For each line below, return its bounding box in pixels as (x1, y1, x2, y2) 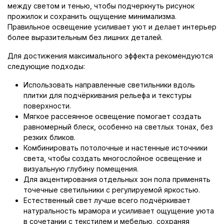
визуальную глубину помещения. (23, 164, 138, 173)
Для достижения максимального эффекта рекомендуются (7, 51, 213, 60)
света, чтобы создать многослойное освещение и (23, 153, 201, 162)
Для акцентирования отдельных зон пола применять (23, 174, 210, 183)
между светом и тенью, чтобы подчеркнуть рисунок (7, 1, 194, 10)
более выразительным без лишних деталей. (7, 32, 162, 41)
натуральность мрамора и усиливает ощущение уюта (23, 206, 214, 215)
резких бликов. (23, 132, 75, 141)
